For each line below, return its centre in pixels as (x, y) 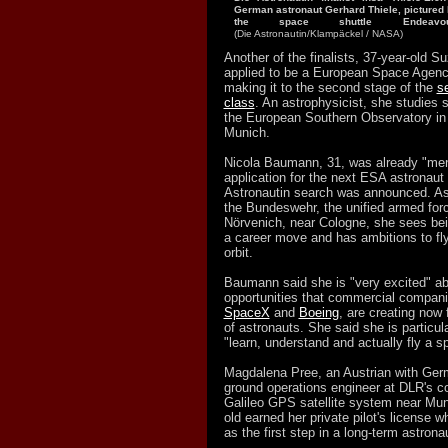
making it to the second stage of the (330, 87)
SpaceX (246, 312)
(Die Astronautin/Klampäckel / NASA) (318, 33)
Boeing (318, 312)
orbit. (238, 252)
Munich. (246, 132)
